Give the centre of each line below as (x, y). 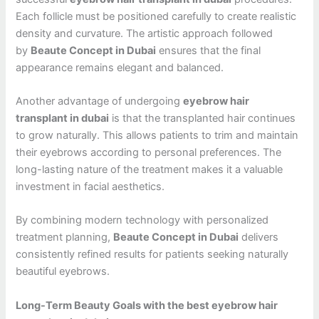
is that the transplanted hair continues (203, 118)
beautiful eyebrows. (63, 272)
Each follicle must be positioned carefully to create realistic (156, 16)
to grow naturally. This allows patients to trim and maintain (157, 135)
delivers (259, 237)
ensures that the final (209, 50)
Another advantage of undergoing (100, 101)
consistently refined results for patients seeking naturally (152, 255)
